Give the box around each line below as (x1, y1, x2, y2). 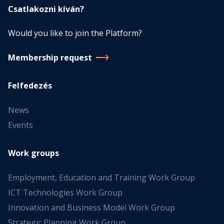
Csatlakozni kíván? (8, 3, 84, 14)
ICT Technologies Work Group (8, 187, 122, 198)
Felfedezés (8, 80, 52, 91)
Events (8, 119, 33, 130)
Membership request (8, 52, 92, 63)
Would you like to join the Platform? (8, 27, 142, 38)
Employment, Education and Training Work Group (8, 172, 195, 183)
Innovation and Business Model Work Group (8, 202, 175, 213)
